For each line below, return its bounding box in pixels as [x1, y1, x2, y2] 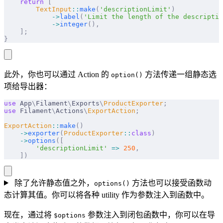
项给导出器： [4, 82, 52, 91]
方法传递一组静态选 [143, 70, 217, 79]
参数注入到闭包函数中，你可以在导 [86, 210, 215, 219]
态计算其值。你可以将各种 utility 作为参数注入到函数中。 [4, 190, 209, 199]
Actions [56, 107, 84, 114]
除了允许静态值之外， [12, 178, 94, 187]
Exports [72, 99, 100, 107]
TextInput [4, 5, 72, 13]
